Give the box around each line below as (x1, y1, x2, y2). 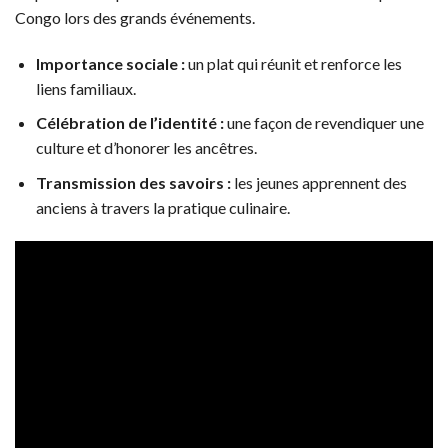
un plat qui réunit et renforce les (184, 53, 402, 73)
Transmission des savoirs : (35, 173, 231, 192)
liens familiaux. (35, 78, 136, 98)
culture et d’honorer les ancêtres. (35, 138, 257, 158)
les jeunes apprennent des (230, 173, 407, 192)
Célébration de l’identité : (35, 113, 224, 133)
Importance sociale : (35, 53, 185, 73)
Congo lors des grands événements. (15, 8, 255, 28)
